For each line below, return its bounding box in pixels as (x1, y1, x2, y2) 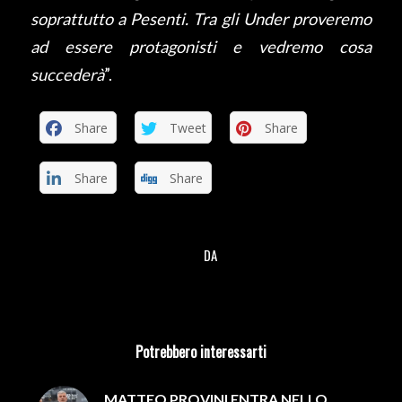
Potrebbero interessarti (135, 341, 267, 363)
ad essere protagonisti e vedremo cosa (30, 36, 372, 57)
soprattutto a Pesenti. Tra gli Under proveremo (30, 8, 372, 29)
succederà (30, 64, 104, 84)
